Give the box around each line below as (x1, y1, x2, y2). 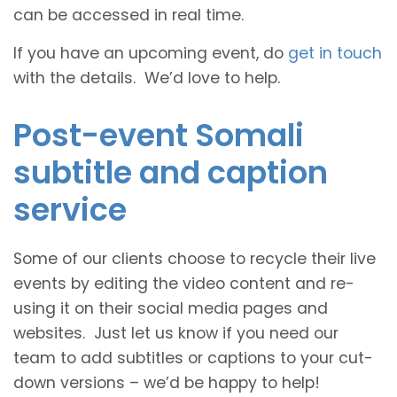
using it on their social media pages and (13, 297, 328, 319)
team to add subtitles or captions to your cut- (13, 346, 373, 369)
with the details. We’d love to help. (13, 66, 280, 89)
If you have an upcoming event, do (13, 42, 288, 64)
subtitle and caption (13, 150, 328, 194)
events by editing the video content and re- (13, 272, 354, 294)
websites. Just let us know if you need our (13, 322, 339, 344)
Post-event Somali (13, 113, 304, 157)
